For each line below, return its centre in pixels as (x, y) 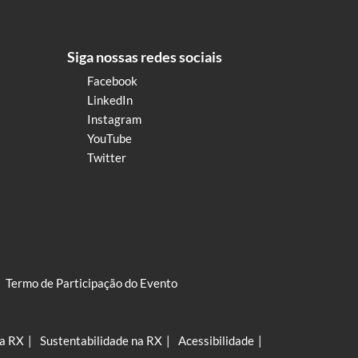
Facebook (112, 81)
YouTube (109, 139)
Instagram (114, 119)
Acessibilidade (216, 341)
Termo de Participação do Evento (91, 283)
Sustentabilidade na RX (101, 341)
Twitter (107, 158)
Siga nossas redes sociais (145, 57)
